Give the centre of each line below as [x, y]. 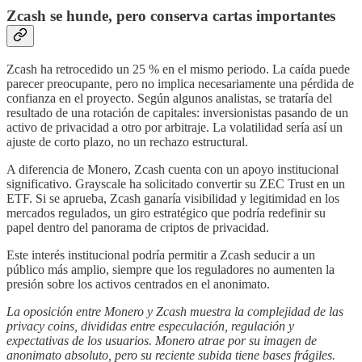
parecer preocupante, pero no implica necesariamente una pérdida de [180, 83]
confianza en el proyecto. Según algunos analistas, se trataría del [169, 98]
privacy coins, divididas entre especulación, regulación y [150, 326]
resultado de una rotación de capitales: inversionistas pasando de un [177, 112]
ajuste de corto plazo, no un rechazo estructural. [127, 141]
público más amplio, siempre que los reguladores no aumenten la [170, 269]
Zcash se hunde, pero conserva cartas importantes [171, 15]
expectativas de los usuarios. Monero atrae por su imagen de [162, 340]
